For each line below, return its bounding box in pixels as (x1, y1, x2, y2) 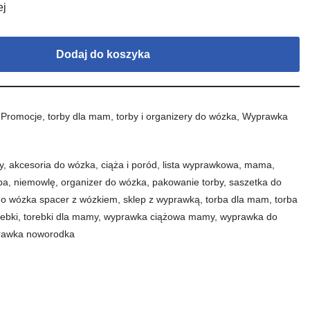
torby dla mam (48, 111, 111, 122)
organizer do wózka (61, 176, 147, 188)
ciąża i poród (101, 159, 158, 170)
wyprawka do (220, 211, 278, 222)
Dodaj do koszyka (55, 48, 150, 60)
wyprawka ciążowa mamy (104, 211, 215, 222)
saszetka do (229, 176, 282, 188)
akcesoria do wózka (9, 159, 96, 170)
